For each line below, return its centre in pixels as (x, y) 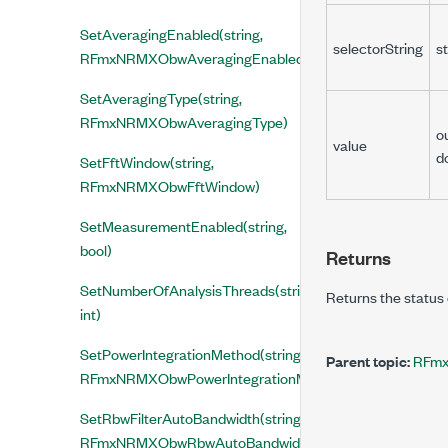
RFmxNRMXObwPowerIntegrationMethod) (215, 377)
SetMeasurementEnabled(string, (183, 225)
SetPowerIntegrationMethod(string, (192, 353)
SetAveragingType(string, (161, 97)
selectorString (378, 47)
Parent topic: (368, 360)
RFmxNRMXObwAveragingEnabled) (194, 57)
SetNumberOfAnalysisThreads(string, (199, 289)
